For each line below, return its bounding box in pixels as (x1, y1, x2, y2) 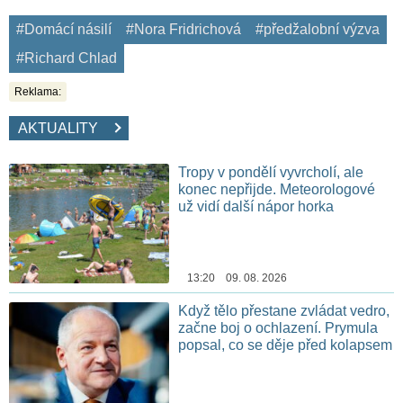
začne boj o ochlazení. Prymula (178, 320, 379, 336)
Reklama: (14, 85, 61, 98)
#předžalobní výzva (255, 21, 380, 37)
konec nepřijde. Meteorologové (178, 181, 376, 197)
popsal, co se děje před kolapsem (178, 337, 393, 354)
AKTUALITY (18, 120, 112, 136)
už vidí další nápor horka (178, 198, 335, 214)
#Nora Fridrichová (126, 21, 241, 37)
